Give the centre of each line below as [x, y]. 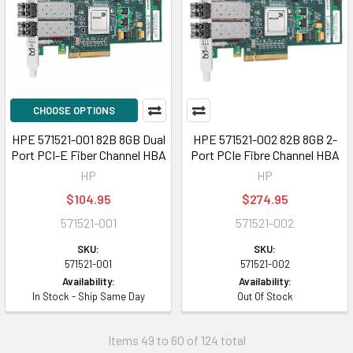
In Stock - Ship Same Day [88, 296]
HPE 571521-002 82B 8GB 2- [265, 139]
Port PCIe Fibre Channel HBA [265, 155]
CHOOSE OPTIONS [74, 110]
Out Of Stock [265, 296]
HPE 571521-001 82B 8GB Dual [88, 139]
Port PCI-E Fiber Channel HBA [88, 155]
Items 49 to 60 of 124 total [176, 340]
